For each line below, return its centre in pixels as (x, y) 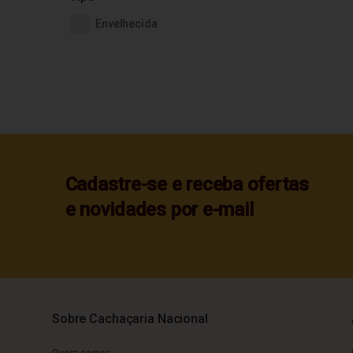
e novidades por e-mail (159, 210)
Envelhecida (126, 24)
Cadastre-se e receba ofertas (187, 184)
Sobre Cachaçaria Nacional (130, 318)
